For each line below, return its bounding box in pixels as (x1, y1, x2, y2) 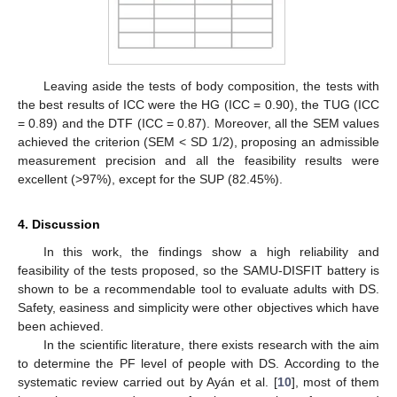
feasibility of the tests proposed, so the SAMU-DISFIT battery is (18, 262, 379, 277)
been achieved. (18, 318, 104, 333)
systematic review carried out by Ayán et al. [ (18, 374, 277, 389)
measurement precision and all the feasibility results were (18, 152, 379, 167)
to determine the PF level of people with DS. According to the (18, 355, 379, 370)
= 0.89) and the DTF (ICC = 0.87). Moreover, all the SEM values (18, 115, 379, 130)
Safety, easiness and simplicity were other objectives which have (18, 300, 379, 315)
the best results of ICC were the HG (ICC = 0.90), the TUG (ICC (18, 97, 379, 112)
